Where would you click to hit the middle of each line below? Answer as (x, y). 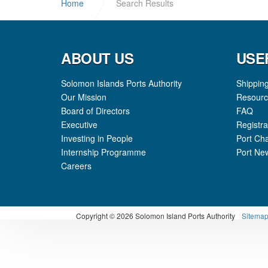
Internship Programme (103, 152)
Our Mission (84, 97)
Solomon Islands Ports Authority (121, 83)
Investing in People (97, 138)
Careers (76, 166)
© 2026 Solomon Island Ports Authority (172, 216)
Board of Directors (95, 111)
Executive (79, 124)
